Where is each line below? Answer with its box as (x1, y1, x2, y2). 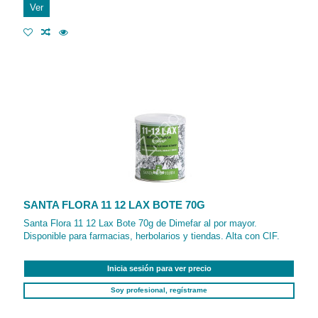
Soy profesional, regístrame (111, 286, 207, 295)
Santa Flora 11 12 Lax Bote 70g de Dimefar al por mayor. (23, 217, 258, 229)
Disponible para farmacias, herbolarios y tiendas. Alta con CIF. (23, 230, 280, 241)
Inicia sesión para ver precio (106, 264, 212, 273)
